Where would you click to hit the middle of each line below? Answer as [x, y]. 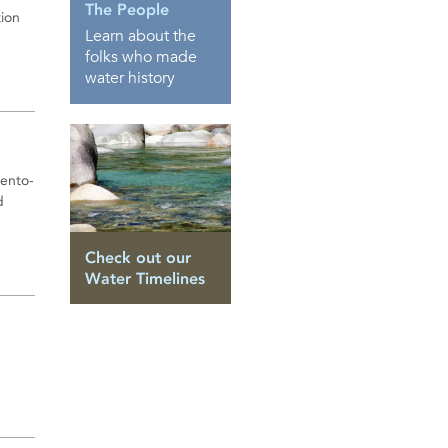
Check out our [138, 257]
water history [130, 78]
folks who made [141, 57]
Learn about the [140, 36]
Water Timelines [145, 278]
